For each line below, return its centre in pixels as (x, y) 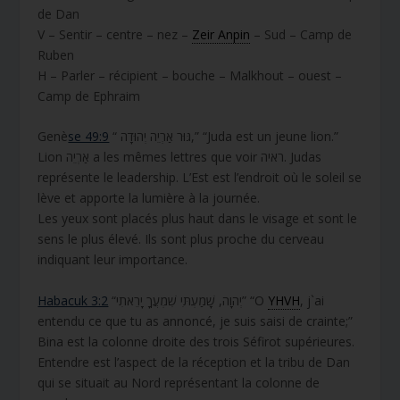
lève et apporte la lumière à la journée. (149, 198)
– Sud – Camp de (301, 34)
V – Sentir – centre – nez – (115, 34)
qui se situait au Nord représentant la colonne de (179, 382)
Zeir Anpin (221, 34)
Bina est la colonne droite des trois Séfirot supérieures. (196, 341)
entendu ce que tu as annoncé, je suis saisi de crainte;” (196, 321)
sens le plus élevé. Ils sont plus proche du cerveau (181, 239)
